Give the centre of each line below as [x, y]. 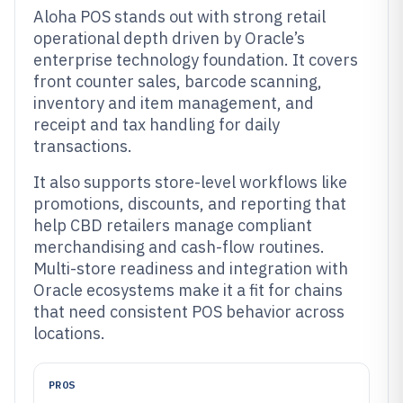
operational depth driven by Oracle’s [169, 38]
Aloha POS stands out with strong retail [179, 17]
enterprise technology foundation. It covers [196, 60]
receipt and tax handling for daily [157, 125]
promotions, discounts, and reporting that [190, 204]
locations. [69, 333]
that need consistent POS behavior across [189, 312]
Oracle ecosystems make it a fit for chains [188, 290]
